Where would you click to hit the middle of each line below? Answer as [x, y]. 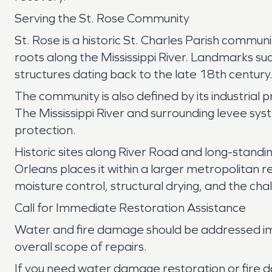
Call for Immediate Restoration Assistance [130, 208]
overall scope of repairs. [81, 246]
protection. [45, 130]
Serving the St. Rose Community [102, 18]
